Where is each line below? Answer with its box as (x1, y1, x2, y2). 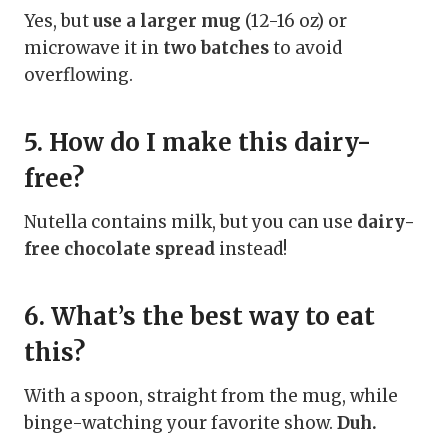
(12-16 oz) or (241, 10, 347, 33)
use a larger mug (93, 10, 241, 33)
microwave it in (24, 37, 163, 60)
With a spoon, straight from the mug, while (24, 385, 398, 408)
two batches (163, 37, 269, 60)
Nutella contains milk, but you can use (24, 211, 357, 234)
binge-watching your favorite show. (24, 412, 337, 435)
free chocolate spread (24, 238, 215, 261)
